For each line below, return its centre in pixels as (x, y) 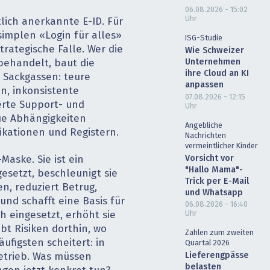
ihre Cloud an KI (217, 73)
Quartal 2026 (207, 243)
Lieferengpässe (217, 256)
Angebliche (203, 125)
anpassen (204, 85)
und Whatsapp (214, 193)
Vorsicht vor (209, 158)
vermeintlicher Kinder (221, 146)
